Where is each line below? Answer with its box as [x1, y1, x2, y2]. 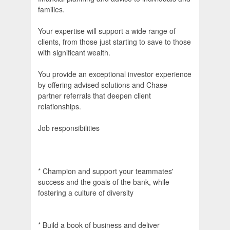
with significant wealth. [38, 47, 110, 58]
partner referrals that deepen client [38, 90, 151, 101]
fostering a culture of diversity [38, 187, 133, 198]
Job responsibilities [38, 123, 100, 133]
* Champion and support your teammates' [38, 166, 174, 177]
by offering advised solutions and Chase [38, 80, 167, 90]
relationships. [38, 101, 81, 112]
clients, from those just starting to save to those [38, 36, 191, 47]
